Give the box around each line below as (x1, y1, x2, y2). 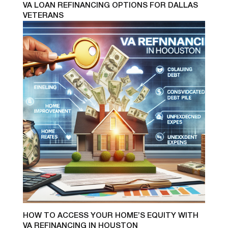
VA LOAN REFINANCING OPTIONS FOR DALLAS (22, 2, 198, 9)
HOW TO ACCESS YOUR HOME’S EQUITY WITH (22, 212, 198, 220)
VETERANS (22, 12, 64, 19)
